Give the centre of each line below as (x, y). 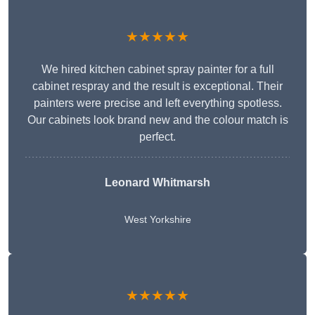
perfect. (157, 137)
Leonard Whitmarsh (157, 183)
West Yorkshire (157, 220)
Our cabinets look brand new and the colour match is (157, 120)
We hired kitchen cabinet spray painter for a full (157, 70)
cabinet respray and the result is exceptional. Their (157, 86)
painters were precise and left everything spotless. (157, 103)
